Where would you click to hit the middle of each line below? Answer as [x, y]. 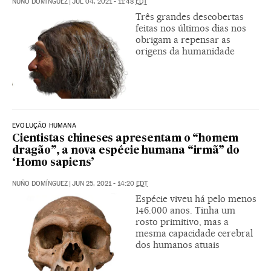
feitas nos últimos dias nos [191, 28]
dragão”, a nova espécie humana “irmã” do [126, 151]
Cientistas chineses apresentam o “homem [126, 139]
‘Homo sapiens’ [54, 163]
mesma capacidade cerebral [194, 233]
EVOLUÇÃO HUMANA [44, 126]
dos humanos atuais [178, 245]
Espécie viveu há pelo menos [196, 199]
